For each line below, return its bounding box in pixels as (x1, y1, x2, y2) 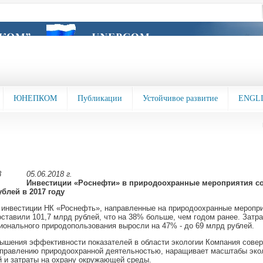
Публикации (77, 94, 122, 103)
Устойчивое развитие (142, 94, 218, 103)
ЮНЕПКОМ (13, 94, 57, 103)
